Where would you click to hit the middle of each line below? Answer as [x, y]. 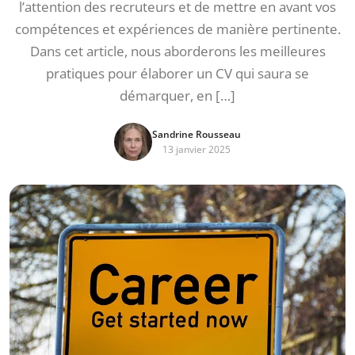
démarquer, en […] [177, 95]
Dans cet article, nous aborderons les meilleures [177, 51]
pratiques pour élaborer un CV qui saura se [177, 73]
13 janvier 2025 [197, 149]
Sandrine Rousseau [197, 134]
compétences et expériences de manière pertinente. [177, 29]
